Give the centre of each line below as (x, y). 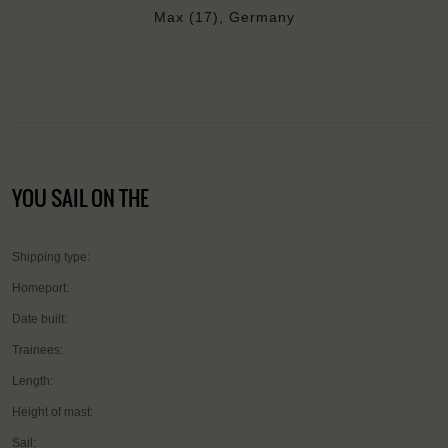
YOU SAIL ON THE (80, 197)
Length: (32, 380)
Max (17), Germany (224, 16)
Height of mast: (52, 411)
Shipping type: (51, 256)
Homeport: (40, 287)
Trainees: (37, 349)
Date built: (39, 318)
